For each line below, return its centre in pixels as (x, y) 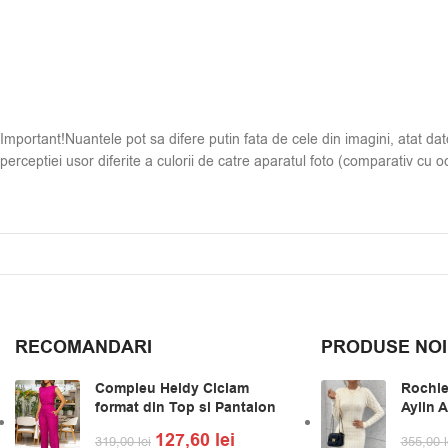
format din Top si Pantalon (185, 408)
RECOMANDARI (83, 348)
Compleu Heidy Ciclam (172, 389)
